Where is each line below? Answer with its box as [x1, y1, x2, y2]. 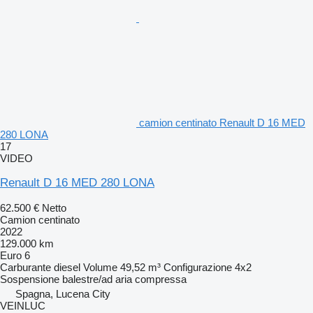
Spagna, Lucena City [15, 287, 110, 300]
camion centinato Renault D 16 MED [139, 116, 305, 129]
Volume [83, 261, 117, 273]
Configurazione [163, 261, 232, 273]
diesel [54, 261, 80, 273]
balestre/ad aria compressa [62, 272, 187, 285]
